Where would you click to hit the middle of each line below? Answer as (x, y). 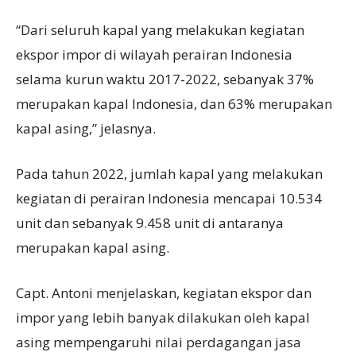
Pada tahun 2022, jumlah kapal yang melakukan (169, 174)
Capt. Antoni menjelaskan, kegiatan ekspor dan (164, 293)
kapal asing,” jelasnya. (86, 129)
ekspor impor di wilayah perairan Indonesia (154, 55)
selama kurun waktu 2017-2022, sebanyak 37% (165, 79)
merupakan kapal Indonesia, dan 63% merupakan (174, 104)
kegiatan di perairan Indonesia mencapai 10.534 (169, 199)
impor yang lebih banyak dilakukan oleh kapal (163, 318)
